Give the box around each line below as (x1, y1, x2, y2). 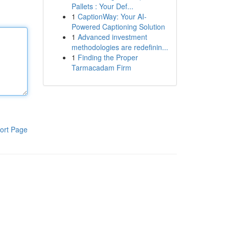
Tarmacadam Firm (71, 62, 131, 73)
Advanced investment (77, 32, 147, 42)
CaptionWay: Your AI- (77, 11, 147, 21)
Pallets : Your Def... (71, 1, 133, 11)
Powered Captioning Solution (71, 21, 165, 32)
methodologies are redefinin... (71, 42, 168, 52)
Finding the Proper (77, 52, 138, 62)
